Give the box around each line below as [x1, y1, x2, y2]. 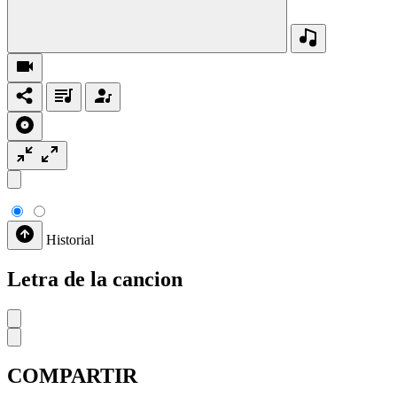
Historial [46, 231, 94, 247]
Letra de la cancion [7, 267, 183, 291]
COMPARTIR [7, 363, 137, 387]
